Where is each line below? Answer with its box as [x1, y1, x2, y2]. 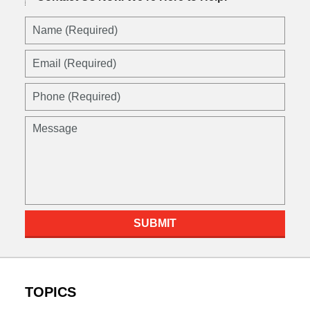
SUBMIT [134, 217, 176, 229]
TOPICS [24, 284, 76, 300]
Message [24, 118, 69, 130]
